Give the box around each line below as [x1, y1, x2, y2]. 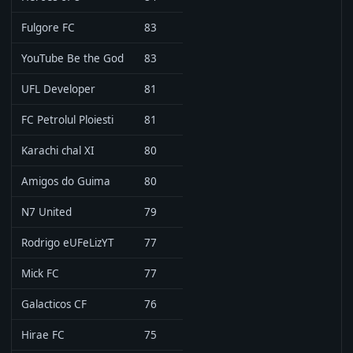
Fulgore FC [21, 20, 75, 35]
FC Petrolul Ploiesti [21, 113, 113, 127]
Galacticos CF [21, 297, 87, 311]
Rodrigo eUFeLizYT [21, 236, 114, 250]
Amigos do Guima [21, 174, 110, 188]
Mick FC [21, 266, 59, 281]
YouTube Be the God [21, 51, 124, 65]
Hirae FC [21, 328, 65, 342]
